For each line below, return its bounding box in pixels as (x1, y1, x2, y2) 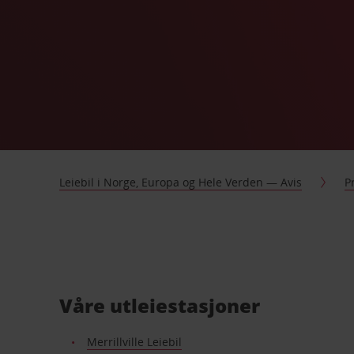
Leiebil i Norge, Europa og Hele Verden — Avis (59, 175, 303, 190)
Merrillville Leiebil (86, 334, 182, 349)
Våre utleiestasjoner (59, 292, 261, 318)
